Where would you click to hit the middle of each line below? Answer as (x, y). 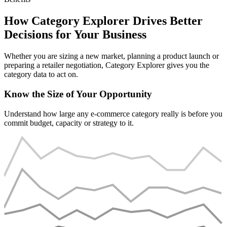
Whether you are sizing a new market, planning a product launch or (111, 56)
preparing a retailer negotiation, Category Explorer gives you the (107, 65)
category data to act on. (41, 74)
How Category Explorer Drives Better (103, 21)
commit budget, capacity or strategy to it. (69, 123)
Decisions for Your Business (75, 35)
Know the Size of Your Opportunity (78, 94)
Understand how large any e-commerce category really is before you (113, 113)
